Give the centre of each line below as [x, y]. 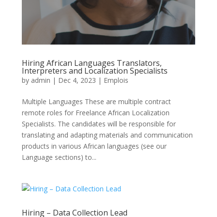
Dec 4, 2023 [77, 80]
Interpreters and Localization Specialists [94, 71]
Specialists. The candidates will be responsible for [99, 124]
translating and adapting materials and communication [107, 135]
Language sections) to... [59, 157]
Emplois [116, 80]
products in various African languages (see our [94, 146]
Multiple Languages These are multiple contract [96, 102]
